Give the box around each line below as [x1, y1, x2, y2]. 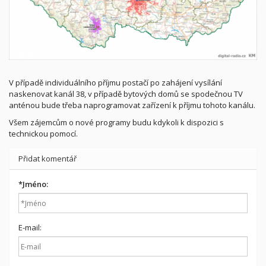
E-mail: [18, 222, 42, 233]
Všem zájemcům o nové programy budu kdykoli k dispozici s [9, 117, 224, 128]
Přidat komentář [18, 153, 77, 164]
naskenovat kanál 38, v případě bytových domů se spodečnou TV [9, 88, 243, 99]
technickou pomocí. [9, 128, 78, 139]
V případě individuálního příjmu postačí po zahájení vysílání [9, 77, 222, 88]
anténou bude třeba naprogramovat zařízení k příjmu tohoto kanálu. [9, 100, 255, 110]
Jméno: [23, 179, 48, 189]
